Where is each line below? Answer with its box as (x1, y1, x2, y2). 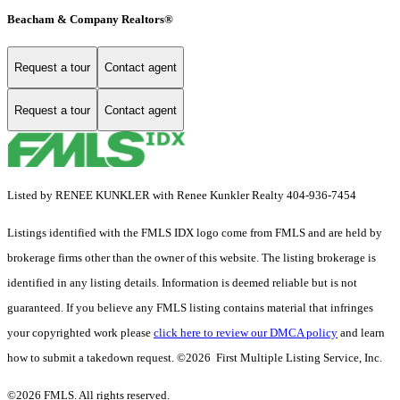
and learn (337, 326, 385, 340)
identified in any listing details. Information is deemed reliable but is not (7, 276, 357, 290)
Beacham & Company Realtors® (7, 12, 173, 26)
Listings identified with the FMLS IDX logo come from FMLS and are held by (7, 226, 382, 240)
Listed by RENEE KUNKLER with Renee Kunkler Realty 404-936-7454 (7, 188, 356, 203)
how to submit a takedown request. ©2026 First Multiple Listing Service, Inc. (7, 351, 382, 365)
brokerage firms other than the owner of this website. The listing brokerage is (7, 251, 376, 265)
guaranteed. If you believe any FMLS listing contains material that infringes (7, 301, 373, 315)
